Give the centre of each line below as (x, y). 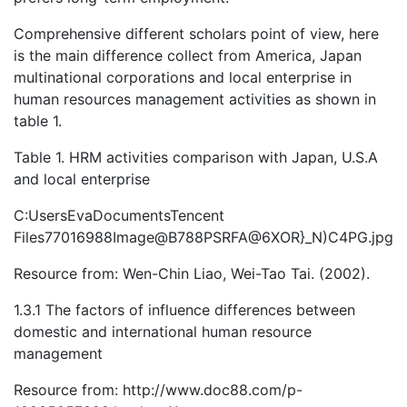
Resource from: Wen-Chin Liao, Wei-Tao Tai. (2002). (192, 273)
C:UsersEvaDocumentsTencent (119, 215)
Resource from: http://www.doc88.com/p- (158, 389)
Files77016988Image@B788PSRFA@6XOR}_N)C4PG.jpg (203, 237)
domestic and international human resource (163, 331)
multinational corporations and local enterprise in (183, 77)
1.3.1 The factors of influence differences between (184, 309)
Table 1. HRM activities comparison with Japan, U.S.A (196, 157)
